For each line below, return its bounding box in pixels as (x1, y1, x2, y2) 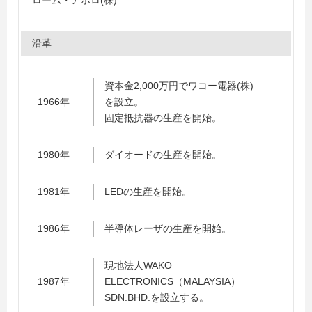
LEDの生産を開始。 (104, 186, 192, 197)
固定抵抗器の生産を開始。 (104, 112, 221, 123)
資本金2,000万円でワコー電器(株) (104, 80, 253, 91)
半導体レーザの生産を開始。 (104, 223, 231, 234)
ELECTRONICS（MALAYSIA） (104, 276, 240, 287)
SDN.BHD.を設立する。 (104, 292, 209, 303)
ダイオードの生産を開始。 (104, 149, 221, 160)
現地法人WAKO (104, 260, 172, 271)
